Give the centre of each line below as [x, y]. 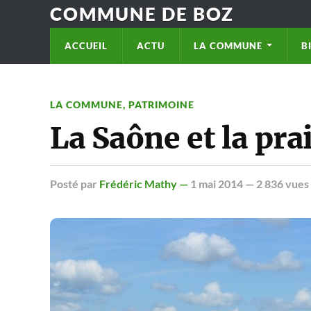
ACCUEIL [86, 46]
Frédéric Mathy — [145, 184]
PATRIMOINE [161, 104]
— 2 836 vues [276, 184]
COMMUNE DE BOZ [142, 14]
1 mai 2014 [217, 184]
